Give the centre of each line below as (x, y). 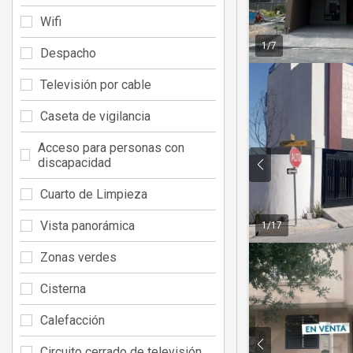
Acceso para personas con (111, 147)
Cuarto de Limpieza (94, 194)
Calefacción (72, 320)
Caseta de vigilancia (95, 116)
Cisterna (63, 288)
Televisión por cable (96, 84)
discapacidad (75, 162)
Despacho (68, 53)
